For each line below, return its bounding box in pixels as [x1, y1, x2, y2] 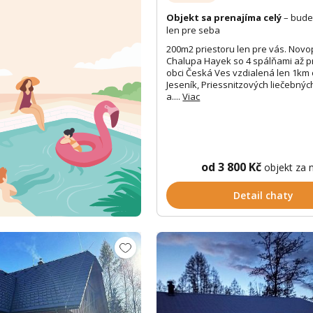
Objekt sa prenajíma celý [166, 11, 282, 24]
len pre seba [166, 24, 221, 37]
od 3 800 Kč [201, 159, 264, 175]
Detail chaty [233, 188, 293, 202]
